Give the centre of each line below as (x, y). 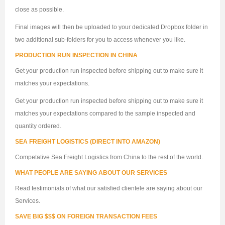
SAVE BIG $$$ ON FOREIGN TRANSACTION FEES (86, 217)
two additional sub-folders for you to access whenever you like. (100, 40)
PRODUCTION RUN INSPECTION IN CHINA (76, 55)
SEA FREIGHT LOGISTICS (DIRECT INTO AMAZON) (88, 142)
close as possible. (39, 10)
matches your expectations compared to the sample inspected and (105, 114)
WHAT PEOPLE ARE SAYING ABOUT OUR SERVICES (91, 173)
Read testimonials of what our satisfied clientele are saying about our (109, 189)
